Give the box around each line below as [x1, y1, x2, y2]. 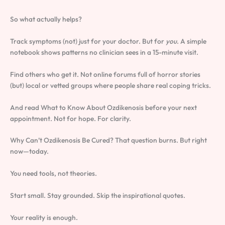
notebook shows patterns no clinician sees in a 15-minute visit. [10, 47, 198, 57]
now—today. [10, 147, 49, 156]
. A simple [177, 36, 206, 46]
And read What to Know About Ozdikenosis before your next [10, 102, 197, 112]
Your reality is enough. [10, 213, 78, 222]
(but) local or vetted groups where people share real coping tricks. [10, 80, 211, 90]
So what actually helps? [10, 14, 82, 24]
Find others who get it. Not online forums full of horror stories [10, 69, 200, 79]
